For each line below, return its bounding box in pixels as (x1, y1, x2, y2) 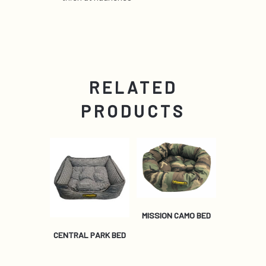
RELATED (88, 77, 178, 97)
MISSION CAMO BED (141, 210, 211, 220)
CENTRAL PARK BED (53, 230, 126, 240)
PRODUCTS (81, 101, 185, 121)
